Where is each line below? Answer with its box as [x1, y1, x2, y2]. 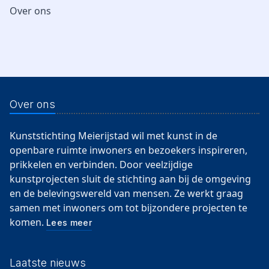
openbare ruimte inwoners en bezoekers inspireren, [10, 144, 247, 157]
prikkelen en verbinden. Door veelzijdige [10, 158, 193, 171]
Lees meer [46, 217, 92, 228]
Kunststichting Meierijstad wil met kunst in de [10, 129, 217, 142]
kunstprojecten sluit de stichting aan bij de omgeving [10, 172, 251, 186]
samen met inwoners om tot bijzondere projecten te [10, 201, 247, 214]
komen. [10, 216, 46, 229]
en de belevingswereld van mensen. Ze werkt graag [10, 187, 243, 200]
